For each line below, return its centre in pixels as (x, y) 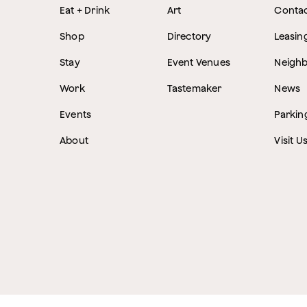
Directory (189, 36)
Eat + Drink (85, 10)
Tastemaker (194, 88)
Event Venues (199, 62)
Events (76, 114)
